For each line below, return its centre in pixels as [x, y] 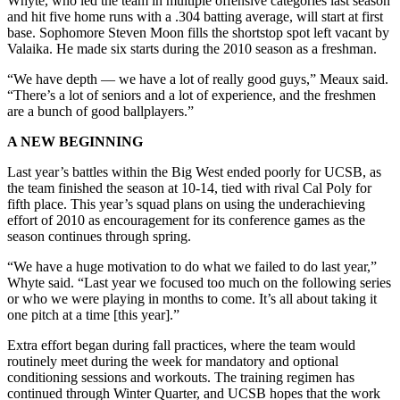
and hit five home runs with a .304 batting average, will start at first [195, 16]
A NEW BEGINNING [75, 141]
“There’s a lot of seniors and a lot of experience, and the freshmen [192, 95]
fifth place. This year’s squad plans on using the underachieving [186, 204]
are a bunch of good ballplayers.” [100, 111]
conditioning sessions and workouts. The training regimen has [181, 377]
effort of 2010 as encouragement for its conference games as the [186, 220]
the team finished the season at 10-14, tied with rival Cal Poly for [189, 187]
